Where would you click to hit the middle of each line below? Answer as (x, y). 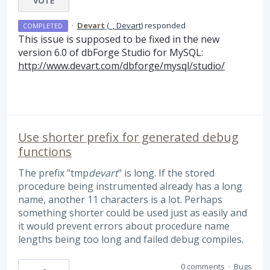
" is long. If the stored (166, 173)
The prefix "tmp (53, 173)
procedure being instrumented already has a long (130, 186)
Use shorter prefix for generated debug (128, 137)
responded (164, 25)
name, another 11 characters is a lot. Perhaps (120, 199)
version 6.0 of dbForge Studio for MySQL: (111, 52)
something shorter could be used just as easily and (133, 212)
